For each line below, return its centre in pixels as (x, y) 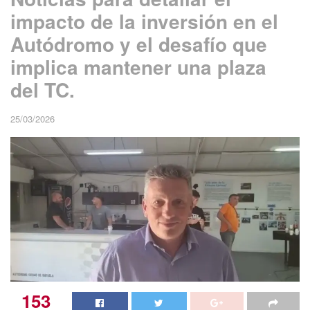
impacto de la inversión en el (144, 21)
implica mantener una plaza (138, 66)
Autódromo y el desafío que (139, 44)
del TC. (43, 89)
